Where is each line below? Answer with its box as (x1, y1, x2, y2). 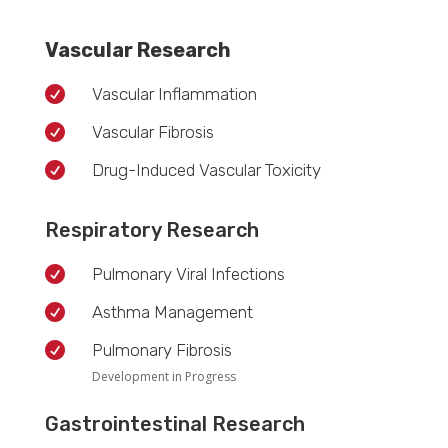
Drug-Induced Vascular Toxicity (91, 159, 321, 180)
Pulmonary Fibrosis (91, 339, 232, 360)
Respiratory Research (44, 217, 259, 242)
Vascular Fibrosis (91, 121, 214, 142)
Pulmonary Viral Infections (91, 263, 285, 284)
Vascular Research (44, 37, 231, 62)
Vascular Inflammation (91, 83, 257, 104)
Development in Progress (91, 367, 236, 385)
